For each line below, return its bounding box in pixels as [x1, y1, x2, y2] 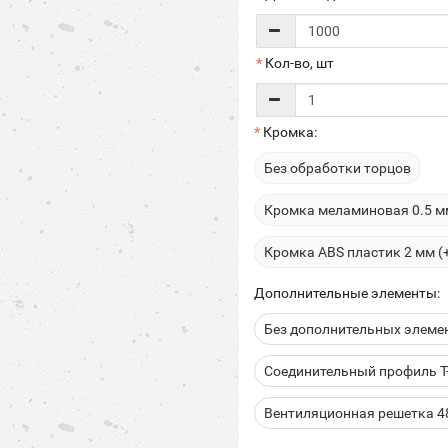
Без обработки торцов [264, 160, 411, 176]
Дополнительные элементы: [254, 285, 440, 301]
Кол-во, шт [265, 55, 334, 71]
